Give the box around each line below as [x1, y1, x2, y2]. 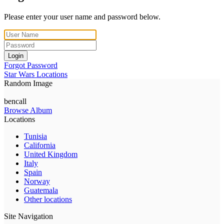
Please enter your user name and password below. [4, 12, 160, 21]
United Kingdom [24, 149, 77, 158]
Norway [24, 176, 50, 185]
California [24, 140, 55, 149]
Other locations [24, 194, 72, 203]
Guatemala [24, 185, 58, 194]
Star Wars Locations [4, 69, 67, 78]
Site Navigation [4, 211, 53, 220]
